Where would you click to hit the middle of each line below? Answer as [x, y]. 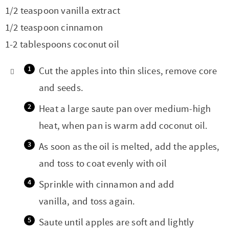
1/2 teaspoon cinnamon [54, 28]
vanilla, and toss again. [87, 201]
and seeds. [61, 88]
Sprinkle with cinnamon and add [107, 184]
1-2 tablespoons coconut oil [62, 45]
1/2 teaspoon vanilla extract [63, 11]
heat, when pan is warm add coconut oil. [123, 125]
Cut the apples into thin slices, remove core [128, 71]
